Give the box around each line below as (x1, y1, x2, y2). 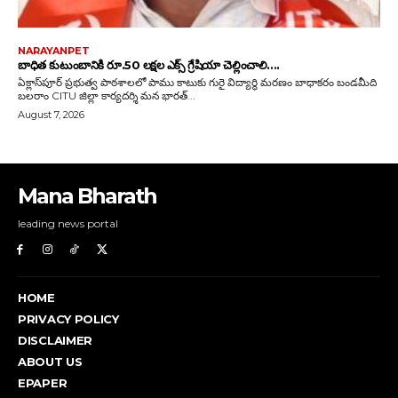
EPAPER (18, 376, 68, 391)
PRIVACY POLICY (18, 312, 119, 327)
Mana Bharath (18, 183, 156, 210)
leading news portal (18, 217, 118, 231)
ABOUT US (18, 354, 83, 370)
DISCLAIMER (18, 333, 92, 348)
